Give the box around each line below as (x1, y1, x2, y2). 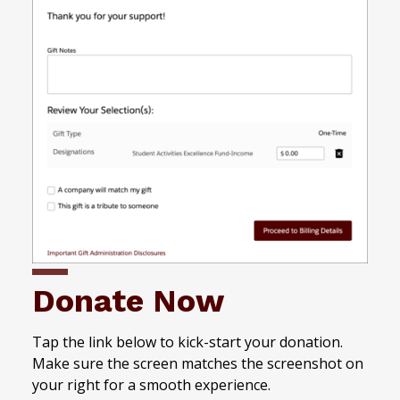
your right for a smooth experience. (32, 375, 271, 396)
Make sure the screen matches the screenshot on (32, 354, 363, 374)
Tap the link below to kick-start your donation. (32, 332, 343, 353)
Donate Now (32, 282, 224, 321)
